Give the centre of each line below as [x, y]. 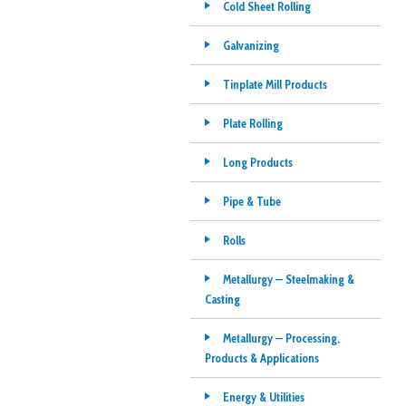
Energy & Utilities [263, 397]
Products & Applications [261, 358]
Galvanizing [251, 45]
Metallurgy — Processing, [281, 338]
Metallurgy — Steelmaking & [288, 279]
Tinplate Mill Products [275, 84]
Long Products [257, 162]
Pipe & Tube [251, 201]
